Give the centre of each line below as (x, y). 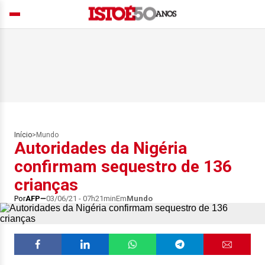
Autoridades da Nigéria (101, 148)
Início (23, 135)
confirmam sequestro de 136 (123, 167)
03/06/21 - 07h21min (81, 198)
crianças (46, 185)
